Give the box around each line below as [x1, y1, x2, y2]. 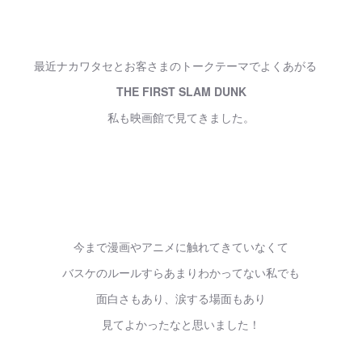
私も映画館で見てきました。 [107, 109, 255, 125]
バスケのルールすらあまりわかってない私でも [62, 264, 300, 280]
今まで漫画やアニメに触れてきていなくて [74, 238, 288, 255]
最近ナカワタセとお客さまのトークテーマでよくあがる [34, 57, 328, 74]
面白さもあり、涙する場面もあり [96, 290, 266, 306]
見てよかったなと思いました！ [102, 316, 260, 332]
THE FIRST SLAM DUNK [116, 83, 246, 99]
